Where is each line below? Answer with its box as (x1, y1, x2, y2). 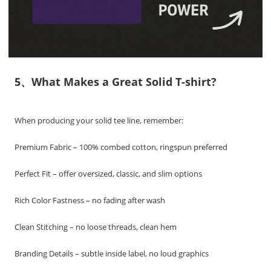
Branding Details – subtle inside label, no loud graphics (15, 248, 209, 259)
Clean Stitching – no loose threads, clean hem (15, 221, 177, 232)
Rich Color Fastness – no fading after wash (15, 195, 166, 206)
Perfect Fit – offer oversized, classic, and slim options (15, 168, 203, 179)
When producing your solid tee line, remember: (15, 115, 184, 126)
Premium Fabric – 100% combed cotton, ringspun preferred (15, 142, 228, 152)
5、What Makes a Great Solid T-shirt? (15, 74, 217, 89)
